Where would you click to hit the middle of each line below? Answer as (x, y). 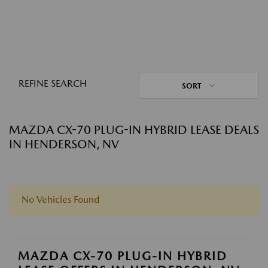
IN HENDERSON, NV (64, 144)
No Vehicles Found (60, 200)
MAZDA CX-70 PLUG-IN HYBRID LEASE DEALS (134, 130)
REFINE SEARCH (53, 83)
